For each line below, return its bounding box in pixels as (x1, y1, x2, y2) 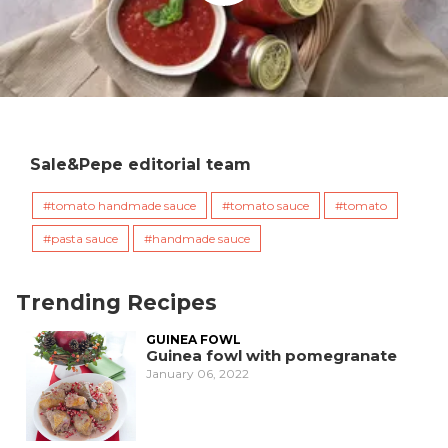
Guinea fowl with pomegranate (146, 346, 397, 366)
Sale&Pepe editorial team (30, 155, 251, 175)
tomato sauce (230, 198, 309, 214)
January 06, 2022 (146, 366, 249, 382)
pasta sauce (51, 231, 118, 247)
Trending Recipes (16, 290, 217, 316)
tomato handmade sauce (51, 198, 196, 214)
